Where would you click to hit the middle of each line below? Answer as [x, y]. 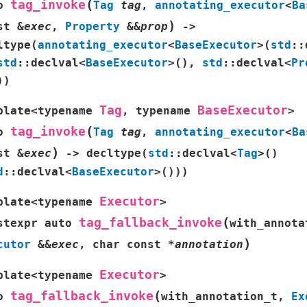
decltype [114, 153]
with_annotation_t [219, 296]
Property [93, 26]
